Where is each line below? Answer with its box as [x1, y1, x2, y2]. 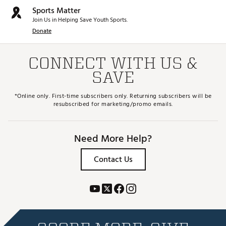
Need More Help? [74, 131, 152, 147]
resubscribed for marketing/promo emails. [53, 99, 173, 109]
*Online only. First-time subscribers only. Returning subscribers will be [14, 91, 212, 101]
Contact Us [93, 153, 133, 166]
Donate [32, 26, 51, 36]
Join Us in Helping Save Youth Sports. [32, 15, 128, 25]
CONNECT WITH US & [28, 53, 198, 73]
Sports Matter [32, 4, 80, 18]
